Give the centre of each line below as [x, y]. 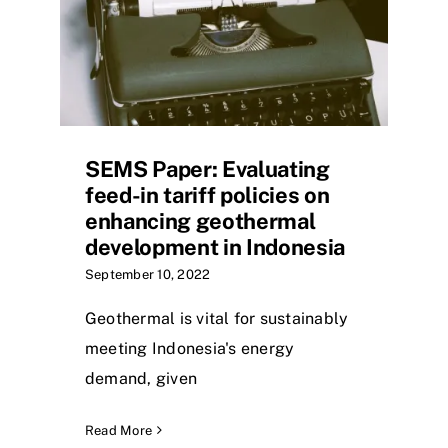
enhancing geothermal [200, 220]
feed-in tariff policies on [207, 194]
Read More [119, 430]
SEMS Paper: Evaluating [207, 168]
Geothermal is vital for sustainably [217, 318]
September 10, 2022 [148, 274]
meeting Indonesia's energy [190, 348]
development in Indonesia [215, 246]
